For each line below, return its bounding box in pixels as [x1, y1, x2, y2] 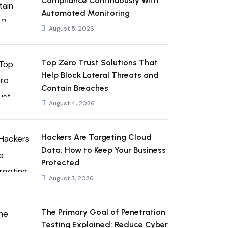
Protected [41, 158, 80, 167]
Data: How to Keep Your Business [41, 145, 166, 155]
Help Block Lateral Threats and [41, 70, 159, 80]
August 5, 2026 [49, 24, 94, 33]
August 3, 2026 [49, 174, 94, 182]
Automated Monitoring [41, 8, 130, 18]
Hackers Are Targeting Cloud [41, 132, 152, 142]
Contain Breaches [41, 83, 108, 93]
